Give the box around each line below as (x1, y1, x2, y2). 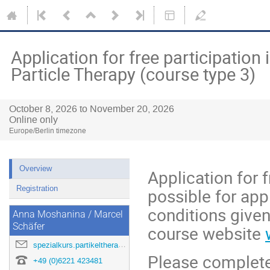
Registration (16, 184, 58, 193)
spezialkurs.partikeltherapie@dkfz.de (33, 240, 118, 250)
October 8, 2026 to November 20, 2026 (9, 102, 174, 115)
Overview (19, 164, 52, 173)
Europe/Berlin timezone (9, 126, 86, 136)
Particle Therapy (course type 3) (11, 62, 256, 86)
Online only (9, 113, 58, 126)
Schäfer (13, 221, 45, 232)
